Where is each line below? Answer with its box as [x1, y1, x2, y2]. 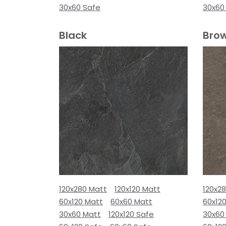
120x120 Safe [108, 209, 154, 219]
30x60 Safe [59, 2, 100, 13]
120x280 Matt [59, 184, 107, 194]
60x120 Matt [59, 196, 103, 207]
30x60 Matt [59, 209, 101, 219]
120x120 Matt [115, 184, 160, 194]
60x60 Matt [110, 196, 152, 207]
